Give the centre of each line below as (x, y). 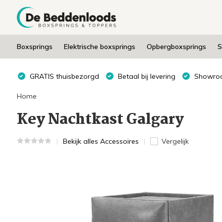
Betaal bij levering (145, 76)
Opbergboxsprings (176, 47)
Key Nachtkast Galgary (100, 120)
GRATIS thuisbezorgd (63, 76)
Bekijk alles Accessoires (101, 141)
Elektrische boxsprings (99, 47)
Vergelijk (175, 141)
